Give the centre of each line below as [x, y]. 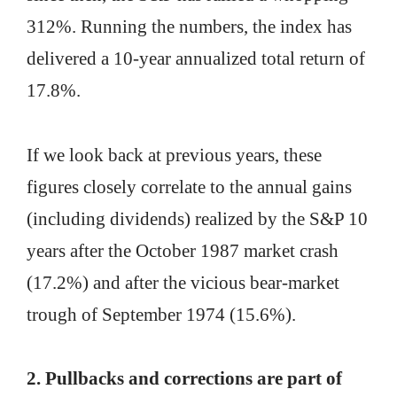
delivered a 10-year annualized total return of [196, 58]
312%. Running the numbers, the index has [189, 26]
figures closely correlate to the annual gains [189, 187]
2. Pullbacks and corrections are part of [184, 379]
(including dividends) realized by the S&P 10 [197, 218]
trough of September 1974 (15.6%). [161, 314]
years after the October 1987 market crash [183, 250]
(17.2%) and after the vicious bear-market [183, 282]
